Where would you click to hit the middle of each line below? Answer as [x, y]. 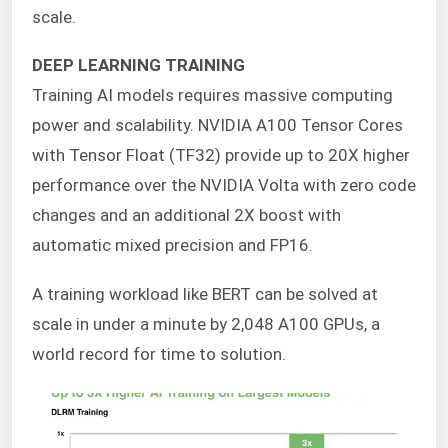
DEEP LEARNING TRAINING [138, 65]
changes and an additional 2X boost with [186, 215]
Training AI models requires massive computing [212, 95]
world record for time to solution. [159, 353]
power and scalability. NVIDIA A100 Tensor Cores [217, 125]
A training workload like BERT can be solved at [205, 293]
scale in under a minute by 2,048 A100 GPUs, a [206, 323]
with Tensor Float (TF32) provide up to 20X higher [221, 155]
